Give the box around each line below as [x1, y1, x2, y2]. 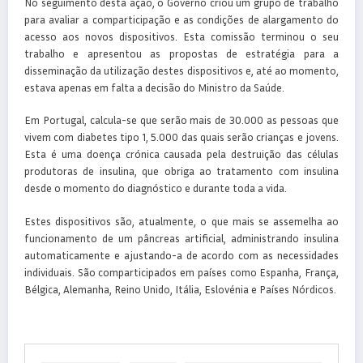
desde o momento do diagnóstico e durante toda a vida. [24, 181, 287, 195]
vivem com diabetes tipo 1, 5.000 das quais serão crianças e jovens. [24, 130, 339, 144]
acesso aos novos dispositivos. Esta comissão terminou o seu [24, 30, 339, 44]
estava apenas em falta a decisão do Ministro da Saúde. [24, 81, 284, 95]
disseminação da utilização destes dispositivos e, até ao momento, [24, 64, 339, 78]
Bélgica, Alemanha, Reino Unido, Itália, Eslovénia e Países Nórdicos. [24, 282, 336, 296]
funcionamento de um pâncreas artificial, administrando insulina [24, 231, 339, 245]
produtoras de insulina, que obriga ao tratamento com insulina [24, 164, 339, 178]
